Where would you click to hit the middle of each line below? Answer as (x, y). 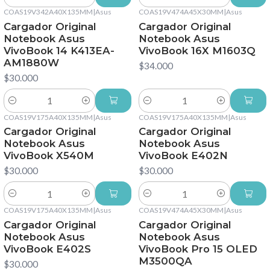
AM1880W (31, 62)
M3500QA (165, 261)
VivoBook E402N (183, 156)
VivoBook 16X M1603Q (197, 50)
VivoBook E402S (47, 249)
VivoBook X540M (49, 156)
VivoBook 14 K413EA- (59, 50)
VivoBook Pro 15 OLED (198, 249)
